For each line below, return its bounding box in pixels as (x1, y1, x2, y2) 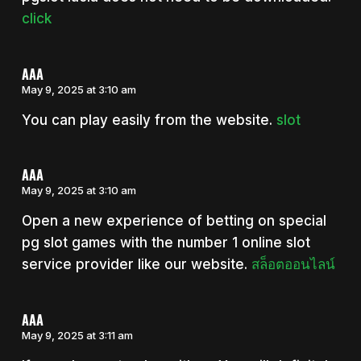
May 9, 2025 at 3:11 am (21, 328, 133, 342)
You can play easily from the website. (21, 111, 276, 128)
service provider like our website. (21, 256, 251, 273)
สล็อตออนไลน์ (251, 256, 335, 273)
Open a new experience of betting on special (21, 213, 326, 230)
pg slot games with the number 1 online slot (21, 234, 310, 251)
